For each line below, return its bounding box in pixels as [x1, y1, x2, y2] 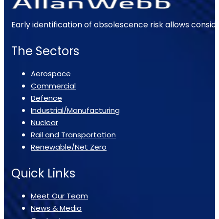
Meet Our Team [31, 190, 88, 201]
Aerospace [31, 68, 71, 79]
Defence [31, 92, 62, 103]
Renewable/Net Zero [31, 141, 107, 152]
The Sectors [11, 43, 79, 59]
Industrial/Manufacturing [31, 105, 120, 115]
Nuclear [31, 117, 58, 128]
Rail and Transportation [31, 129, 116, 140]
